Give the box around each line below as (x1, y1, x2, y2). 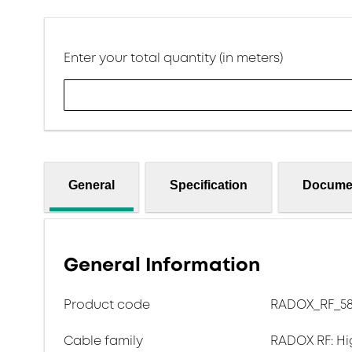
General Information (64, 251, 260, 278)
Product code (64, 295, 150, 313)
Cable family (64, 332, 143, 350)
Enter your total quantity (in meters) (64, 49, 283, 67)
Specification (170, 178, 247, 192)
